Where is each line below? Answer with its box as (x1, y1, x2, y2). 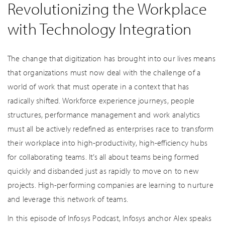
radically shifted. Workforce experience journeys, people (8, 95, 195, 105)
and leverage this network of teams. (8, 194, 128, 204)
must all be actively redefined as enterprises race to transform (8, 124, 214, 134)
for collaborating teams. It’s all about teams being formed (8, 152, 199, 162)
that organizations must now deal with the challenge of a (8, 67, 201, 77)
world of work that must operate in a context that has (8, 81, 189, 91)
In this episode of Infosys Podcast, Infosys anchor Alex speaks (8, 213, 212, 223)
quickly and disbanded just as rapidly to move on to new (8, 166, 199, 176)
